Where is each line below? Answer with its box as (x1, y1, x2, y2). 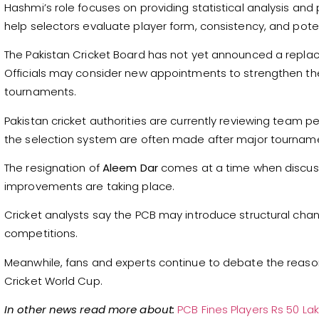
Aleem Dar (102, 160, 158, 175)
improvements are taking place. (4, 179, 175, 194)
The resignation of (4, 160, 103, 175)
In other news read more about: (4, 302, 174, 318)
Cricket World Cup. (4, 273, 103, 288)
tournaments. (4, 84, 77, 100)
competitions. (4, 226, 78, 241)
